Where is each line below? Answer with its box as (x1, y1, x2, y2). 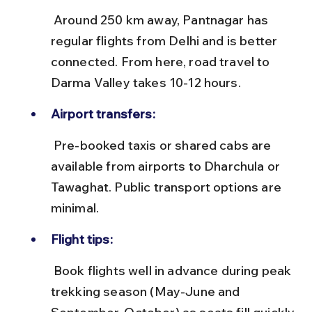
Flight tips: (50, 231, 113, 247)
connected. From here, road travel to (50, 53, 273, 70)
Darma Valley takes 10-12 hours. (50, 74, 241, 91)
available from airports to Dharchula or (50, 157, 283, 174)
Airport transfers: (50, 105, 155, 122)
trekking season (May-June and (50, 283, 243, 299)
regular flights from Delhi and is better (50, 32, 281, 49)
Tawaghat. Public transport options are (50, 178, 285, 195)
